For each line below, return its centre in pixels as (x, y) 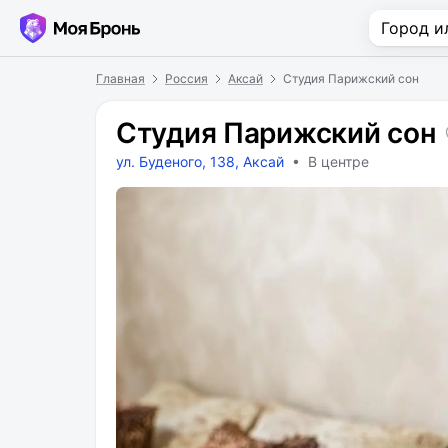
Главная (120, 78)
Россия (186, 78)
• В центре (330, 161)
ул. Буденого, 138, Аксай (200, 161)
